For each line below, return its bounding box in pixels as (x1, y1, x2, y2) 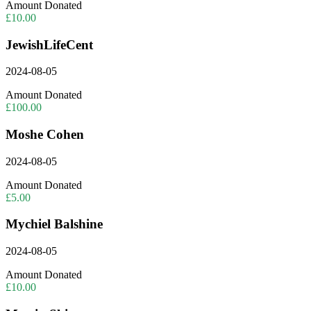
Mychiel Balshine (6, 217, 103, 232)
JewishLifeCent (6, 37, 93, 52)
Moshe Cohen (6, 127, 84, 142)
